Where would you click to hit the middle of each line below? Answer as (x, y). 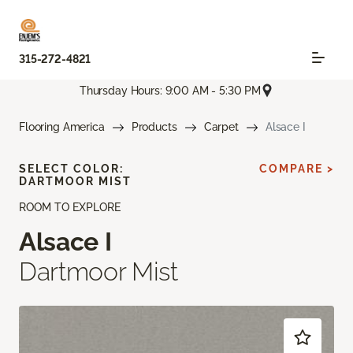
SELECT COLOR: (71, 169)
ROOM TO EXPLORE (70, 208)
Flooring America (62, 127)
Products (154, 127)
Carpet (221, 127)
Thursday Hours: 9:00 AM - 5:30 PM (170, 90)
